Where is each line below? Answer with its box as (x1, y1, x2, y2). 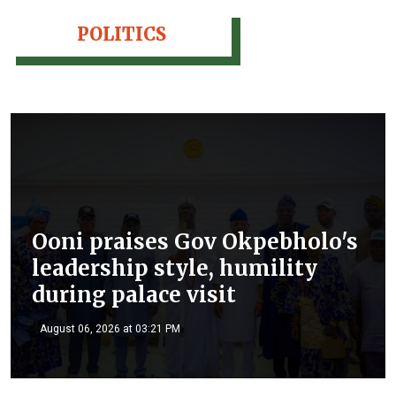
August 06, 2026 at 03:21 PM (39, 322, 180, 335)
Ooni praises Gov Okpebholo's (32, 227, 358, 255)
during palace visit (32, 280, 236, 308)
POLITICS (76, 23, 166, 46)
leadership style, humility (32, 254, 317, 282)
